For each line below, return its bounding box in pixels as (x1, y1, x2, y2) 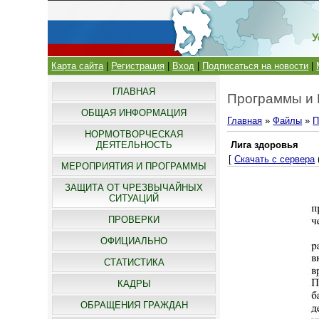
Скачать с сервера (234, 154, 315, 165)
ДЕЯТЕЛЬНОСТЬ (95, 140, 172, 150)
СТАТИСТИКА (103, 257, 164, 268)
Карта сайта (51, 61, 104, 71)
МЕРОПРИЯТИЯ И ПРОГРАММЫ (61, 161, 207, 172)
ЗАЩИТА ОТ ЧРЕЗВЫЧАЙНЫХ (65, 182, 204, 193)
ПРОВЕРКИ (108, 214, 160, 225)
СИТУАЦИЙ (109, 193, 159, 204)
